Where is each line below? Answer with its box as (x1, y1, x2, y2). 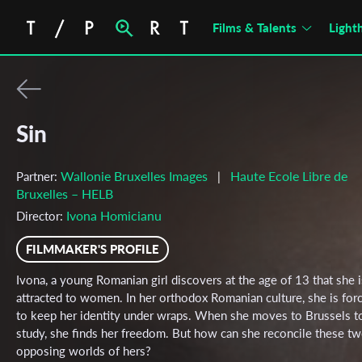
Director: (16, 208, 66, 223)
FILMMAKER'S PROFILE (26, 242, 159, 256)
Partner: (16, 169, 61, 183)
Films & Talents (213, 20, 297, 35)
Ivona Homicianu (66, 208, 162, 223)
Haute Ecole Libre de (230, 168, 347, 183)
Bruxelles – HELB (16, 186, 113, 201)
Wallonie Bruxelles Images (61, 168, 208, 183)
